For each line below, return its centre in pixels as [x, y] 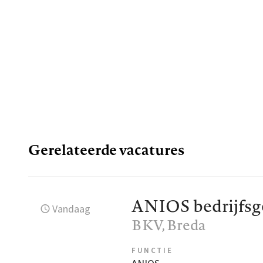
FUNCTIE [152, 251]
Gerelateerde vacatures [106, 150]
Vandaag [72, 210]
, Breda [184, 225]
